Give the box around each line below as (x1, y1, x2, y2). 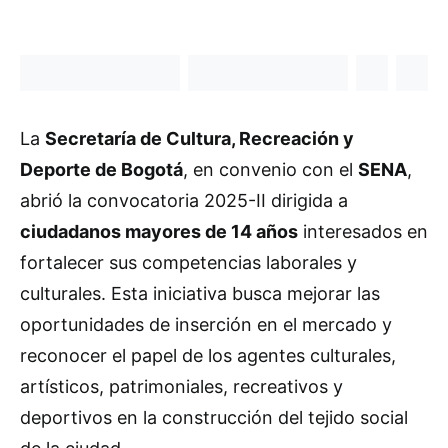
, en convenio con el (183, 159, 358, 180)
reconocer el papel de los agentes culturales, (20, 345, 396, 366)
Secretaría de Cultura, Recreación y (45, 128, 354, 149)
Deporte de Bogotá (20, 159, 183, 180)
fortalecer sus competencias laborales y (20, 252, 357, 273)
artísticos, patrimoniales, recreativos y (20, 376, 343, 397)
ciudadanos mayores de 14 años (20, 221, 298, 242)
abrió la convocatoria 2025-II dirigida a (20, 190, 348, 211)
